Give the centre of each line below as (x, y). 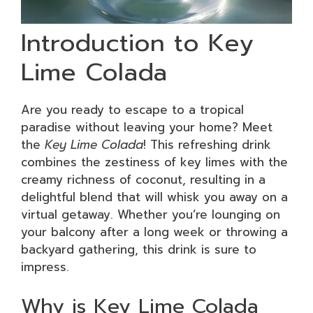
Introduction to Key (137, 43)
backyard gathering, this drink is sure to (139, 249)
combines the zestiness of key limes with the (154, 162)
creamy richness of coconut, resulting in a (143, 180)
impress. (45, 267)
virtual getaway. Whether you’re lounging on (151, 214)
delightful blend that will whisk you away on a (154, 197)
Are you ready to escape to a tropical (132, 110)
